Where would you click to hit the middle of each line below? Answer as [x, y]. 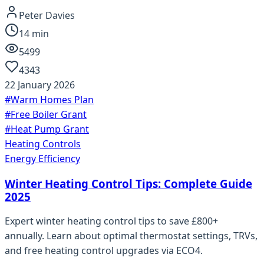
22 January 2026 [40, 85]
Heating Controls [43, 143]
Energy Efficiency [42, 158]
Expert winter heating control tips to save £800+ [111, 221]
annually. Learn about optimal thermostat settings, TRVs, [131, 236]
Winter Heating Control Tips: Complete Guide [128, 183]
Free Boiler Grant [49, 114]
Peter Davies [47, 15]
